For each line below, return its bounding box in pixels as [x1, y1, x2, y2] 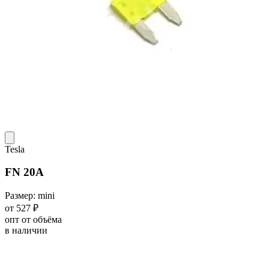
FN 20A [5, 166, 44, 179]
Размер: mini [5, 190, 55, 201]
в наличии [5, 225, 47, 235]
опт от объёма [5, 214, 62, 225]
